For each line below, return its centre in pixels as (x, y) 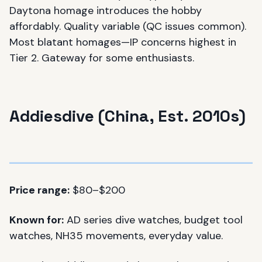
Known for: (37, 220)
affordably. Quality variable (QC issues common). (128, 26)
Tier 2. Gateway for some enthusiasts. (102, 58)
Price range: (39, 190)
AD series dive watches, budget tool (153, 220)
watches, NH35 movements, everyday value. (116, 235)
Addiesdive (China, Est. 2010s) (127, 116)
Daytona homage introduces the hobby (106, 11)
